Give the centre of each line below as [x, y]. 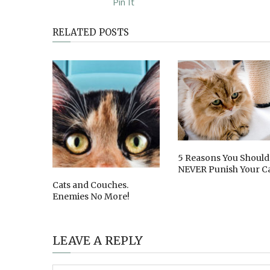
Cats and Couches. [90, 185]
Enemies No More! [91, 196]
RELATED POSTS [91, 32]
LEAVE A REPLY [98, 240]
